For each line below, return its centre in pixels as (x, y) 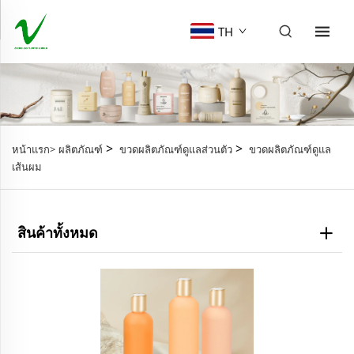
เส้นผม (27, 167)
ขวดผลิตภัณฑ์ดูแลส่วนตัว (176, 150)
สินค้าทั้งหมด (58, 233)
